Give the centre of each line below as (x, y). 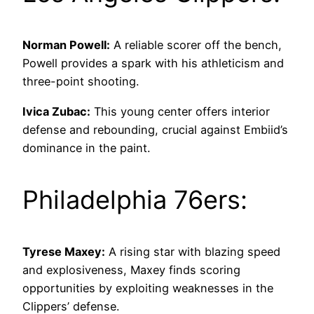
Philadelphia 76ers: (135, 199)
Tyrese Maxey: (64, 251)
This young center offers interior (180, 111)
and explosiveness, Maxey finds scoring (131, 269)
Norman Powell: (66, 45)
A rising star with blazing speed (193, 251)
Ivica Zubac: (56, 111)
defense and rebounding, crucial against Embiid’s (155, 129)
